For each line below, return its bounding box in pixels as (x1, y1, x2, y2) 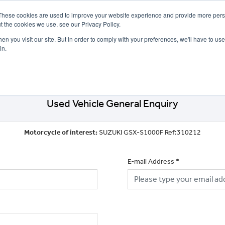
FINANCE (99, 54, 124, 62)
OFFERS (13, 54, 36, 62)
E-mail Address (128, 157, 174, 166)
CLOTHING (172, 54, 201, 62)
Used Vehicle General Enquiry (47, 97, 178, 109)
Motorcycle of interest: (24, 128, 99, 137)
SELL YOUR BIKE (48, 54, 92, 62)
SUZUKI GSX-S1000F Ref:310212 (99, 128, 201, 137)
